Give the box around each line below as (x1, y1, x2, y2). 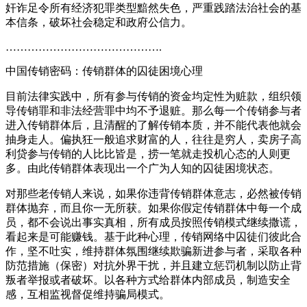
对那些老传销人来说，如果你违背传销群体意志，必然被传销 (5, 187, 302, 199)
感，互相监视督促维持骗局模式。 (5, 288, 170, 300)
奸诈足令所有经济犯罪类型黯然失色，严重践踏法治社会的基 (5, 1, 302, 14)
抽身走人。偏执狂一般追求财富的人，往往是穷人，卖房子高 (5, 133, 302, 145)
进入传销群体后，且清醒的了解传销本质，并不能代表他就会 (5, 119, 302, 131)
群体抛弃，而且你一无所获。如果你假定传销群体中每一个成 (5, 201, 302, 214)
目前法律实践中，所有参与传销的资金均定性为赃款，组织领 (5, 90, 302, 102)
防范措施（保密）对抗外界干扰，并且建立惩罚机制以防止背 (5, 259, 302, 271)
